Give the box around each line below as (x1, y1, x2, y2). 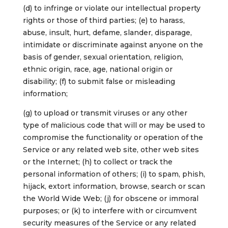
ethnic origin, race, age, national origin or (22, 65, 173, 74)
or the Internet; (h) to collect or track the (22, 157, 173, 167)
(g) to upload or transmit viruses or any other (22, 108, 187, 118)
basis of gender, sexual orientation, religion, (22, 52, 183, 62)
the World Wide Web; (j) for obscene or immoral (22, 194, 198, 204)
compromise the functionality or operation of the (22, 133, 203, 142)
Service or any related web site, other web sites (22, 145, 199, 155)
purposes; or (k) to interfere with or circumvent (22, 206, 197, 216)
